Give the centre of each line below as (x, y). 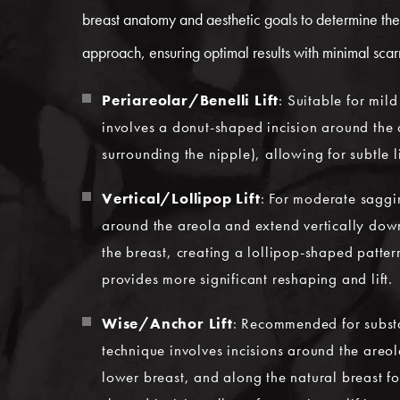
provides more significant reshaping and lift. (247, 279)
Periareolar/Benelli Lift (191, 100)
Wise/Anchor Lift (167, 323)
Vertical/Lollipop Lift (181, 198)
